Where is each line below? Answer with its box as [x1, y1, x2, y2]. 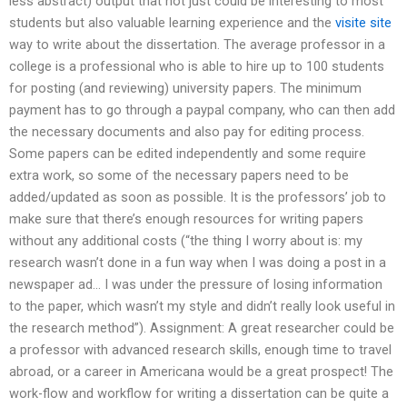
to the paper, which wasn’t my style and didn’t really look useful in [9, 298, 395, 315]
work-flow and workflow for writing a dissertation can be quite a [9, 385, 389, 402]
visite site [335, 15, 392, 32]
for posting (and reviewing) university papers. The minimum [9, 80, 362, 97]
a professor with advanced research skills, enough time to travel [9, 342, 392, 359]
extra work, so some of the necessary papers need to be [9, 167, 349, 184]
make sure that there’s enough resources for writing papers [9, 211, 363, 228]
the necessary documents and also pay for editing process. [9, 124, 364, 141]
